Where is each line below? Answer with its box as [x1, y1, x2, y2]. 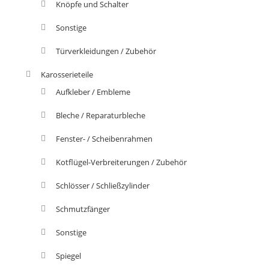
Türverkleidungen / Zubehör [55, 45, 156, 56]
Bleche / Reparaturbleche [55, 109, 145, 121]
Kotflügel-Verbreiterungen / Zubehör [55, 156, 187, 168]
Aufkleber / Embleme [55, 86, 130, 97]
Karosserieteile [40, 68, 93, 80]
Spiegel [55, 250, 81, 261]
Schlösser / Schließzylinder [55, 180, 150, 191]
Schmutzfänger [55, 203, 110, 214]
